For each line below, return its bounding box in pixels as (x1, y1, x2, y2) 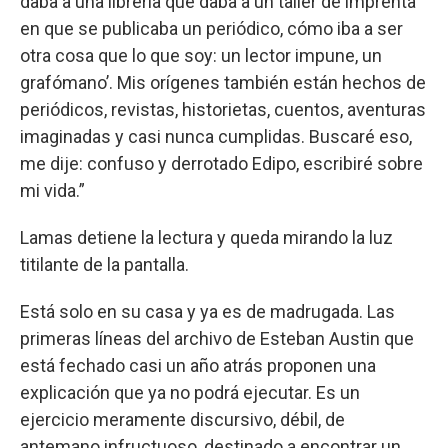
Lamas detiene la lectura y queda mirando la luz (20, 226, 393, 248)
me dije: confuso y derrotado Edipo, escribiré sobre (20, 152, 423, 174)
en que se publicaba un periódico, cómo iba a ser (20, 17, 403, 39)
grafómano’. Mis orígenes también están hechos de (20, 71, 426, 93)
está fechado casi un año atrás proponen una (20, 354, 376, 376)
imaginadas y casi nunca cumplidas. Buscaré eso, (20, 125, 412, 147)
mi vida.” (20, 179, 85, 201)
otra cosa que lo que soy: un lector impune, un (20, 44, 382, 66)
